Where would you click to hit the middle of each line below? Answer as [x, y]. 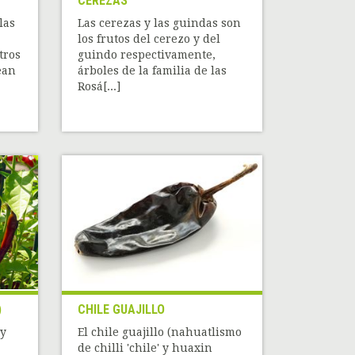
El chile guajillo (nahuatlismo [160, 332]
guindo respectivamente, [147, 55]
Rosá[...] [99, 87]
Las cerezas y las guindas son [160, 23]
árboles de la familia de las [153, 71]
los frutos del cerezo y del [149, 39]
